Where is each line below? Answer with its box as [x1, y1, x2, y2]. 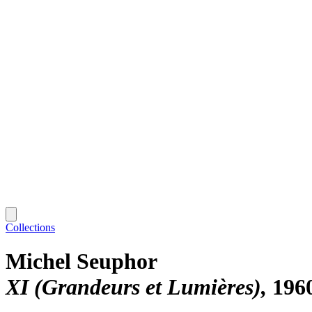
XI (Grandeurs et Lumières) [6, 274, 261, 300]
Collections [6, 221, 55, 233]
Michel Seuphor [6, 249, 157, 274]
